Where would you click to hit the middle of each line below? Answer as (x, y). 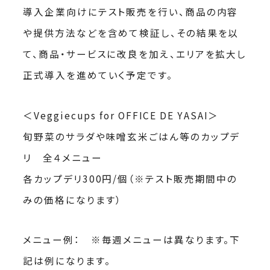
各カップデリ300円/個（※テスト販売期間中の (130, 178)
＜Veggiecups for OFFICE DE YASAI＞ (121, 115)
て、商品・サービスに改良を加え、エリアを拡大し (135, 54)
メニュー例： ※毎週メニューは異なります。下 (132, 239)
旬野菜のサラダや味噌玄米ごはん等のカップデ (132, 136)
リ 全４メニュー (63, 157)
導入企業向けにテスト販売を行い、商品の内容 (131, 12)
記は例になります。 (67, 260)
